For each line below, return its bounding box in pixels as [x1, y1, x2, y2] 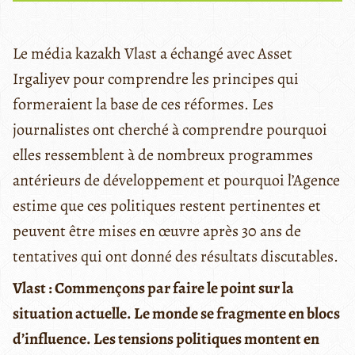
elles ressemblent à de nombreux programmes [13, 143, 313, 166]
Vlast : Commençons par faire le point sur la [13, 277, 294, 299]
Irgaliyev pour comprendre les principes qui [13, 67, 299, 90]
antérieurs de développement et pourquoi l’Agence [13, 169, 340, 191]
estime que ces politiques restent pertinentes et [13, 194, 321, 216]
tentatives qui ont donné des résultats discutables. [13, 245, 338, 267]
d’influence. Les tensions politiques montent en [13, 327, 319, 349]
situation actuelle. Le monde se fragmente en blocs [13, 302, 340, 324]
